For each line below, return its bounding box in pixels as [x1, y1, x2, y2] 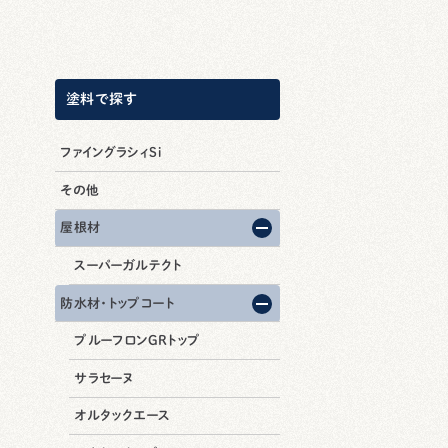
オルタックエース [74, 409, 171, 423]
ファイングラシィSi [60, 146, 161, 160]
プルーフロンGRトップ [74, 334, 201, 348]
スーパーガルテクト [74, 259, 182, 273]
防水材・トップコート [60, 296, 174, 310]
